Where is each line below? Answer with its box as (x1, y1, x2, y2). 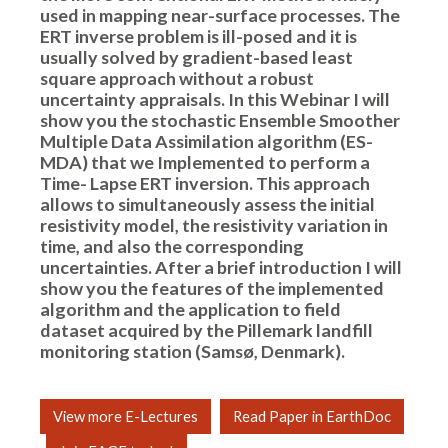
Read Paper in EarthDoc (233, 408, 391, 425)
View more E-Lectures (53, 408, 198, 425)
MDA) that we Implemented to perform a (40, 151, 370, 173)
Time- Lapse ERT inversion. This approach (40, 172, 370, 194)
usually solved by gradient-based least (40, 46, 353, 68)
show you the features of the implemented (40, 277, 384, 299)
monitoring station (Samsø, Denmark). (40, 340, 345, 362)
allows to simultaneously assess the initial (40, 193, 375, 215)
